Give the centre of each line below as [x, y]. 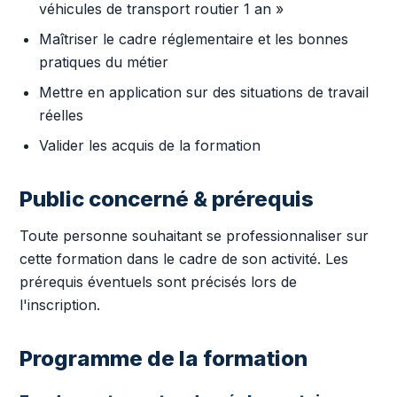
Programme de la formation [163, 358]
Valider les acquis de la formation [150, 145]
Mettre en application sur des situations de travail [204, 92]
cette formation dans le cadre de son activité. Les [184, 259]
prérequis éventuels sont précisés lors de [158, 282]
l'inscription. [60, 305]
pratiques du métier [104, 62]
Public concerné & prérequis [167, 199]
